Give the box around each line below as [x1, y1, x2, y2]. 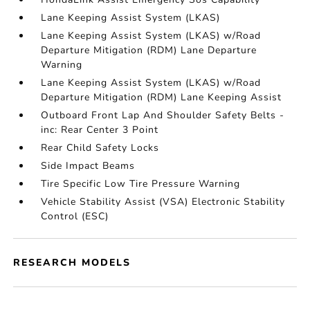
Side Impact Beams [41, 159, 136, 172]
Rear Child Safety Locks [41, 141, 160, 154]
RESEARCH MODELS [13, 256, 131, 269]
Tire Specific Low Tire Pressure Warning [41, 177, 241, 190]
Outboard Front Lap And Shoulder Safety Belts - [41, 109, 285, 122]
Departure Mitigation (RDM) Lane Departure [41, 44, 257, 57]
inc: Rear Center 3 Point [41, 123, 159, 136]
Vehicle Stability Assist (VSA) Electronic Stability [41, 195, 286, 208]
